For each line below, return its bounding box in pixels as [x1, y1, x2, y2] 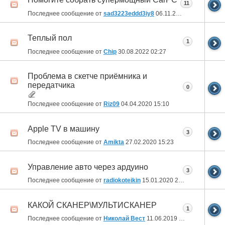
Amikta [103, 139, 124, 146]
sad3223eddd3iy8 [103, 10, 154, 18]
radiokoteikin [103, 177, 141, 184]
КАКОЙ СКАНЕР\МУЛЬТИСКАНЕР [28, 200, 157, 209]
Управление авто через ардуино [28, 162, 148, 171]
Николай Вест [103, 215, 145, 222]
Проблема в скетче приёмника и [28, 72, 147, 81]
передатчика [28, 81, 75, 90]
